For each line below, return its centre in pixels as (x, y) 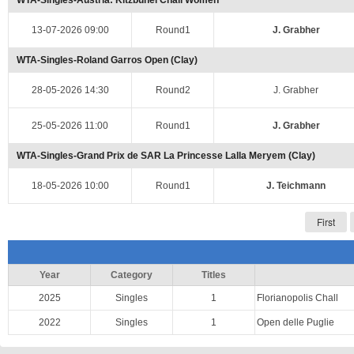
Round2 (173, 90)
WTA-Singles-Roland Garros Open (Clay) (107, 60)
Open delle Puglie (296, 322)
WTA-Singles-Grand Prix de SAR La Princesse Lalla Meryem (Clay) (166, 156)
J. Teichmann (296, 186)
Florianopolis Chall (298, 298)
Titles (214, 275)
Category (132, 275)
